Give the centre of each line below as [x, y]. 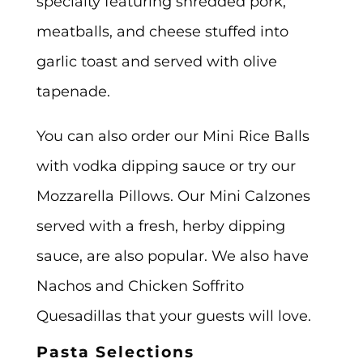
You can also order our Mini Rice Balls [173, 135]
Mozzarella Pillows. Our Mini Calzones [173, 195]
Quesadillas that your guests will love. [173, 315]
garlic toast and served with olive [156, 62]
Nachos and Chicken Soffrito [140, 285]
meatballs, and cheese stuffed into [162, 32]
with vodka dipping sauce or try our [166, 165]
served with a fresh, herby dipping [160, 225]
